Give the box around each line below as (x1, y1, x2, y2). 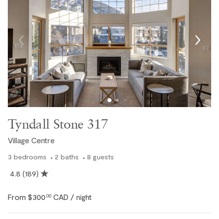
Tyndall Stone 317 (8, 116, 108, 132)
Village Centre (8, 135, 55, 145)
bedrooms (14, 152, 46, 161)
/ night (70, 192, 91, 201)
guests (93, 152, 114, 161)
